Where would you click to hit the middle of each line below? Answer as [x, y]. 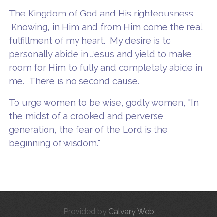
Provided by [86, 211]
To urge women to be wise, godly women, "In [103, 102]
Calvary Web [131, 211]
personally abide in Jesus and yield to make [100, 54]
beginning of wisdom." [54, 143]
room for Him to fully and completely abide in [105, 67]
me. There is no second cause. [74, 81]
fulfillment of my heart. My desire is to [90, 40]
